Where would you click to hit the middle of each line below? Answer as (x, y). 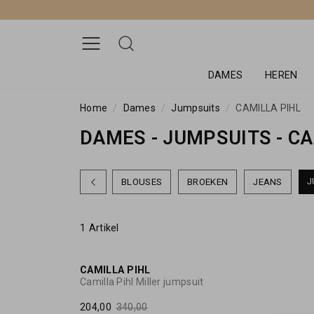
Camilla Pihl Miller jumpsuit (142, 281)
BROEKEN (208, 182)
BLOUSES (142, 182)
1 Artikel (100, 228)
